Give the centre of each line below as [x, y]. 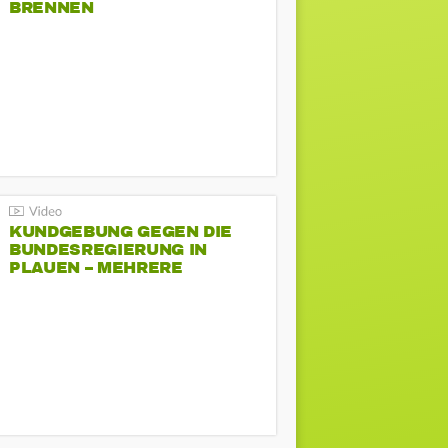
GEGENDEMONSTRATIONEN [128, 285]
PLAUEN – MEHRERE [96, 267]
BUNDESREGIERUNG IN [108, 249]
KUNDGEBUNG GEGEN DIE [121, 231]
